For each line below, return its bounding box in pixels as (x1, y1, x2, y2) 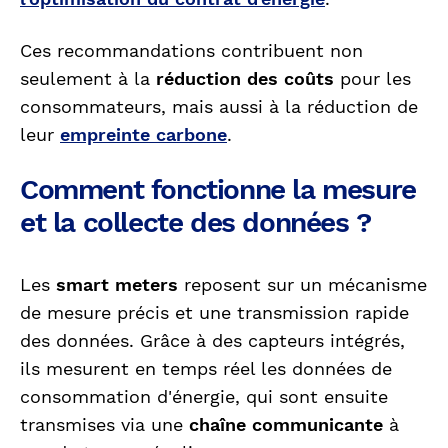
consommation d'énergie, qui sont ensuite (20, 385, 388, 407)
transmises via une (20, 413, 189, 435)
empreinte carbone (60, 123, 227, 145)
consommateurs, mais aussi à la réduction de (20, 95, 418, 117)
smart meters (56, 273, 178, 295)
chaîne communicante (189, 413, 383, 435)
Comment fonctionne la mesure (20, 172, 416, 206)
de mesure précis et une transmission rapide (20, 301, 409, 323)
